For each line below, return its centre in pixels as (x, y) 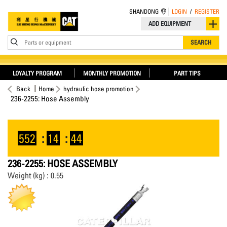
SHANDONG (144, 11)
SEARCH (201, 42)
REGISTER (207, 11)
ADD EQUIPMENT (170, 24)
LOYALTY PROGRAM (37, 73)
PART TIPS (187, 73)
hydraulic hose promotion (99, 89)
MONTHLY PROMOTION (112, 73)
